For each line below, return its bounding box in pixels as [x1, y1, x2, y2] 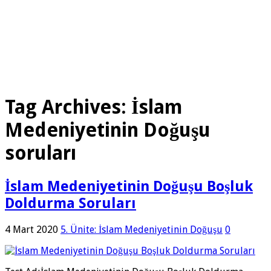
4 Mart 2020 [5, 223, 58, 235]
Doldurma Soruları [5, 194, 136, 212]
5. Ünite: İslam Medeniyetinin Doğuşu [60, 223, 223, 235]
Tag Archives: [5, 96, 131, 119]
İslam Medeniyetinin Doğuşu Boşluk [5, 177, 253, 195]
